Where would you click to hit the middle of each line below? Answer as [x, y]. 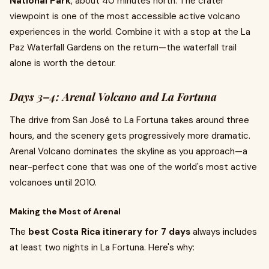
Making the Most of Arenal [65, 211]
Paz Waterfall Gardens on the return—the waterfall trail [123, 47]
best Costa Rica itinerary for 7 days [109, 232]
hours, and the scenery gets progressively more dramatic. [130, 136]
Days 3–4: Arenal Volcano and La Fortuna [113, 97]
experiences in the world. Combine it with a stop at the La [130, 32]
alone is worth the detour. [63, 63]
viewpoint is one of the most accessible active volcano [125, 16]
